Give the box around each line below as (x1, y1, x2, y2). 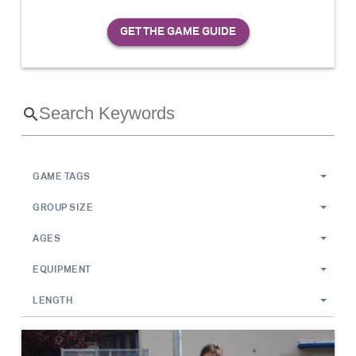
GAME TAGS (33, 172, 91, 181)
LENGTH (33, 296, 73, 305)
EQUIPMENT (33, 265, 91, 274)
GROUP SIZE (33, 203, 94, 212)
